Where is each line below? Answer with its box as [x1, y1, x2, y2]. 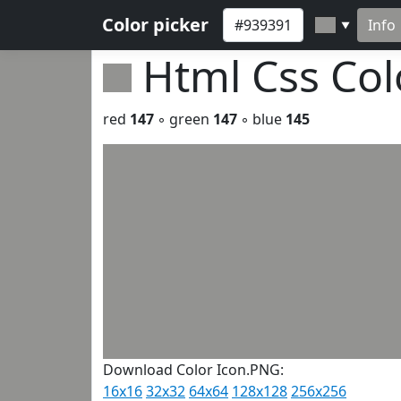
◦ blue [237, 109, 286, 129]
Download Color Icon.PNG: [103, 360, 284, 380]
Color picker [102, 13, 209, 37]
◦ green [154, 109, 213, 129]
